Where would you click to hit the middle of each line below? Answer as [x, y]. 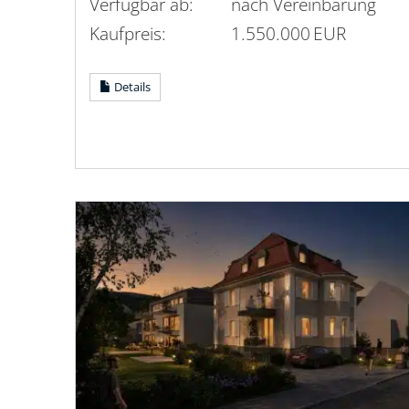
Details [131, 87]
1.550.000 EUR [288, 34]
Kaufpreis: [128, 34]
